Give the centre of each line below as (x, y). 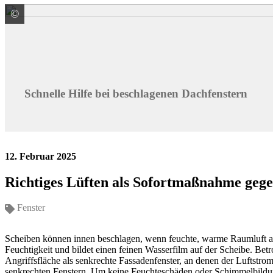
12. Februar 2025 (41, 156)
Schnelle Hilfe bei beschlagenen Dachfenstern (136, 93)
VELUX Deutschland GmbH (98, 14)
